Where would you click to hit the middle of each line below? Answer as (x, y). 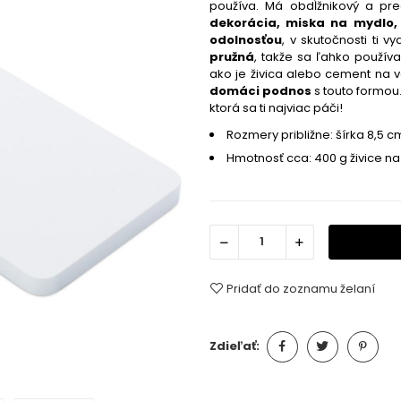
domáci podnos (261, 91)
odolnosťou (246, 40)
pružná (232, 57)
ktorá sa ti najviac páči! (276, 108)
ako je (230, 74)
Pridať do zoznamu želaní (301, 288)
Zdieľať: (235, 346)
